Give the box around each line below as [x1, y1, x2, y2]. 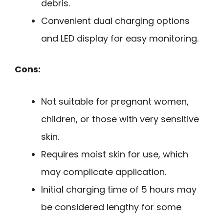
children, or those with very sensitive [41, 113, 199, 126]
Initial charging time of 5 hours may [41, 183, 197, 196]
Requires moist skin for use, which [41, 148, 188, 161]
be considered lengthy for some [41, 201, 181, 214]
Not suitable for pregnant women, [41, 95, 189, 108]
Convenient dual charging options [41, 14, 190, 27]
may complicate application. [41, 166, 166, 178]
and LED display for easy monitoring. [41, 32, 198, 44]
